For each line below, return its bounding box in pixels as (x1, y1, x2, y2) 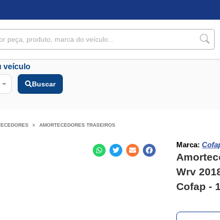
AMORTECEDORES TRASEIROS (39, 122, 115, 128)
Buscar (31, 80, 55, 88)
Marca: (176, 140, 200, 149)
